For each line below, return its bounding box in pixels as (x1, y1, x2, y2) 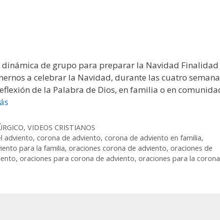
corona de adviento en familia (105, 133, 202, 143)
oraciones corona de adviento (69, 143, 166, 153)
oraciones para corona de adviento (20, 154, 135, 164)
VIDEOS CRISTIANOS (27, 123, 96, 133)
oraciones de (170, 143, 213, 153)
